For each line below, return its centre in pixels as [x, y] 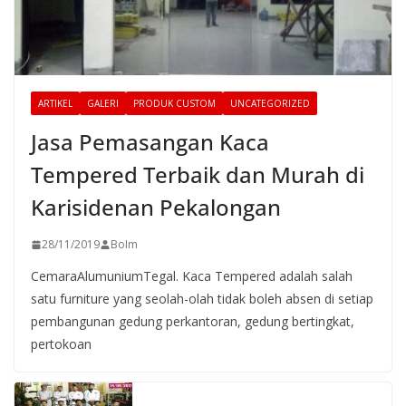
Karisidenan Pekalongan [156, 208]
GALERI [103, 104]
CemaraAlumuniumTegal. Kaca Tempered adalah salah [192, 276]
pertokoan [61, 344]
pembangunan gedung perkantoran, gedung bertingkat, [193, 322]
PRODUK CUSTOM [174, 104]
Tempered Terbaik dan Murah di [198, 175]
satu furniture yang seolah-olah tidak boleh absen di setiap [202, 299]
